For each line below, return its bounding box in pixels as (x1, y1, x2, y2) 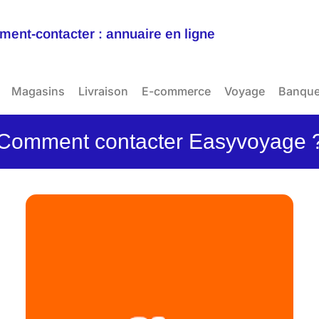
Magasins (11, 84, 65, 98)
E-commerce (142, 84, 211, 98)
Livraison (78, 84, 128, 98)
